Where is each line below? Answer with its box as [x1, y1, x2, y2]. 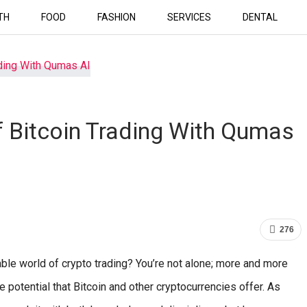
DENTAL [242, 12, 278, 23]
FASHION [97, 12, 136, 23]
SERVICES [167, 12, 211, 23]
